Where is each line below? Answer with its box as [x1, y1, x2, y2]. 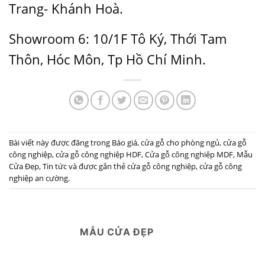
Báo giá [112, 137, 137, 148]
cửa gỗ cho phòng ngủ [141, 137, 219, 148]
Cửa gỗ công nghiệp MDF [145, 148, 233, 160]
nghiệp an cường [9, 172, 68, 183]
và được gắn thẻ [67, 160, 127, 172]
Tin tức [43, 160, 67, 172]
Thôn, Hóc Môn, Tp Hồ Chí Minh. [9, 50, 206, 69]
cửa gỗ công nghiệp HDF [56, 148, 141, 160]
